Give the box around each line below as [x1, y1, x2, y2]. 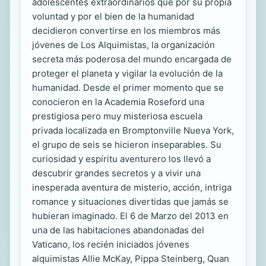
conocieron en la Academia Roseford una [32, 96, 204, 107]
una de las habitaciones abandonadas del [32, 224, 204, 236]
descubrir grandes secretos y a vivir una [32, 167, 201, 179]
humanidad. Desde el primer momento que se [32, 81, 224, 93]
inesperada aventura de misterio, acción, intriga [32, 181, 232, 193]
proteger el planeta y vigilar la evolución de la [32, 67, 223, 79]
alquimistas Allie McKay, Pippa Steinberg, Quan [32, 252, 229, 264]
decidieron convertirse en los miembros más [32, 24, 220, 36]
